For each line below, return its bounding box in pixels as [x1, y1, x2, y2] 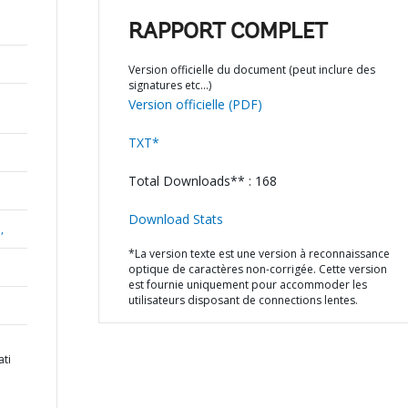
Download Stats [127, 210, 223, 228]
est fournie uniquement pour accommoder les [127, 277, 367, 292]
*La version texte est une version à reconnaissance [127, 246, 390, 261]
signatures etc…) [127, 77, 211, 93]
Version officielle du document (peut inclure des [127, 62, 375, 77]
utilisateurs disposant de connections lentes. [127, 292, 358, 308]
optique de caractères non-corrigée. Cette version [127, 261, 387, 277]
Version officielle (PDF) [127, 96, 262, 113]
